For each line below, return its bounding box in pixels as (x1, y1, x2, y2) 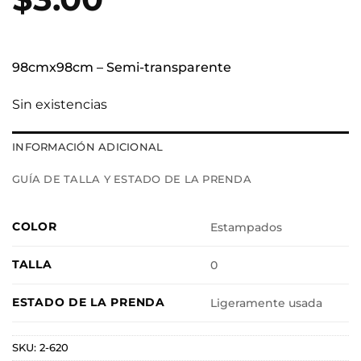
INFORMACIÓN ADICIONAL (12, 140, 164, 153)
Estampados (210, 219, 283, 234)
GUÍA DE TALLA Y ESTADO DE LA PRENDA (12, 172, 251, 185)
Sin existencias (12, 96, 107, 112)
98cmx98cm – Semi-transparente (12, 60, 231, 75)
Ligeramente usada (210, 295, 323, 310)
